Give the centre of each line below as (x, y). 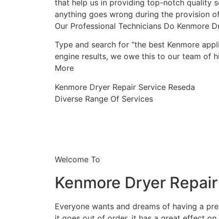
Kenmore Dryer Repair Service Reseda (125, 87)
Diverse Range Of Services (104, 99)
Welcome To (77, 159)
